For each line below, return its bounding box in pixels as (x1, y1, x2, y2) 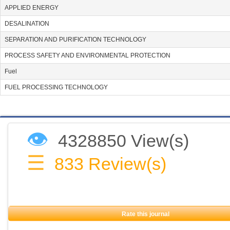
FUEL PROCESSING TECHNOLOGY (5, 84, 108, 91)
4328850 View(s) (58, 131, 189, 151)
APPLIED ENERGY (5, 4, 59, 12)
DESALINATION (5, 20, 49, 28)
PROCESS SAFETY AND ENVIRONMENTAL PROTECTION (5, 52, 170, 60)
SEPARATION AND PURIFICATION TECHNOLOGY (5, 36, 146, 44)
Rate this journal (122, 210, 169, 218)
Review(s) (88, 154, 166, 174)
